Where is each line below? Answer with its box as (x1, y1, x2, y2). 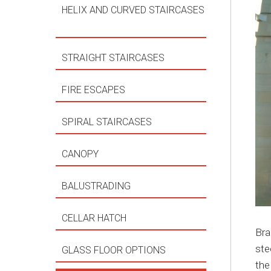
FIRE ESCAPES (62, 84, 128, 96)
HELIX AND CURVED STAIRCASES (62, 4, 204, 16)
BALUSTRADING (62, 180, 133, 192)
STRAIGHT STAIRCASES (62, 52, 167, 64)
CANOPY (62, 148, 101, 160)
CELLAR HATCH (62, 212, 129, 224)
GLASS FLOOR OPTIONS (62, 244, 168, 256)
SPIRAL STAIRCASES (62, 116, 154, 128)
